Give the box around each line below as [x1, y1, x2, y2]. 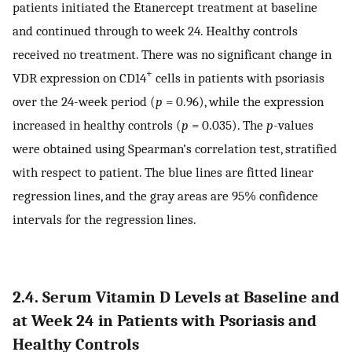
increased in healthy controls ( [13, 116, 181, 133]
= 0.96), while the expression [163, 93, 324, 109]
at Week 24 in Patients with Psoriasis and [13, 310, 317, 330]
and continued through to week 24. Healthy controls [13, 22, 298, 38]
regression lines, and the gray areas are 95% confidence [13, 187, 318, 203]
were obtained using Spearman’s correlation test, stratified [13, 140, 337, 156]
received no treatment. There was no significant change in [13, 46, 332, 62]
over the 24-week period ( [13, 93, 156, 109]
